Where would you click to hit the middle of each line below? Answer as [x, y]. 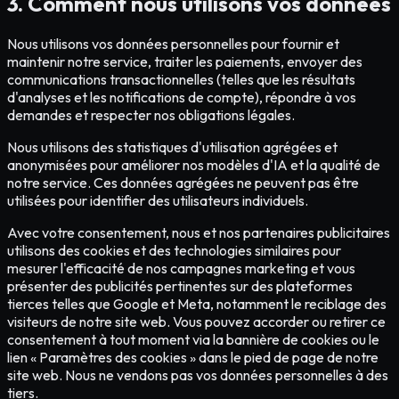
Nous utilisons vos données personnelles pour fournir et [173, 44]
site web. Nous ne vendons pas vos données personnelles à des [198, 375]
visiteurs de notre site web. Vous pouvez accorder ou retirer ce [196, 322]
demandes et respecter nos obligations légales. [151, 115]
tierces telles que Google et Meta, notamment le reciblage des [197, 304]
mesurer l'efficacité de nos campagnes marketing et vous [181, 269]
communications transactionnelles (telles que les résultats [181, 80]
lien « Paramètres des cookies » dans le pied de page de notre [193, 358]
